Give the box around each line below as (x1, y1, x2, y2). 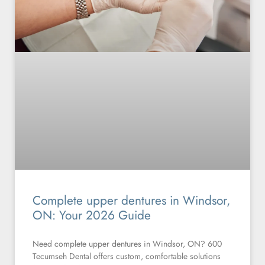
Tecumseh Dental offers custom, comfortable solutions (33, 250, 221, 262)
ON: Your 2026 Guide (33, 206, 151, 224)
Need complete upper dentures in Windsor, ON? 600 (33, 237, 222, 250)
